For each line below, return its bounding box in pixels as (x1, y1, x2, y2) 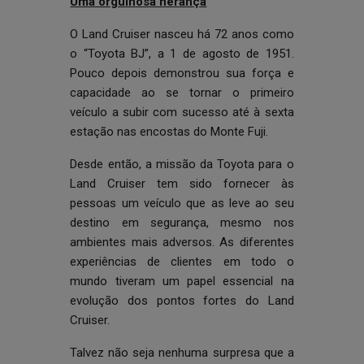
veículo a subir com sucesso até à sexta (70, 105, 294, 119)
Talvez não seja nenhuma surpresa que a (70, 345, 294, 360)
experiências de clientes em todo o (70, 254, 294, 269)
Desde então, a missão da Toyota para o (70, 157, 294, 171)
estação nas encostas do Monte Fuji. (70, 124, 269, 139)
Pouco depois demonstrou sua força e (70, 66, 294, 80)
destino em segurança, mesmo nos (70, 215, 294, 230)
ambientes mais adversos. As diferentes (70, 235, 294, 249)
